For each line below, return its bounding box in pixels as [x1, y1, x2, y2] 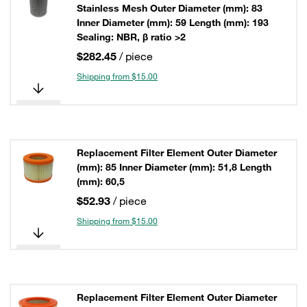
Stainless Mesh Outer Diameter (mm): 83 [77, 2, 262, 14]
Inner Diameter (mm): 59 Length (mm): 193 [77, 16, 269, 29]
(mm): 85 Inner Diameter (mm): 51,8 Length [77, 161, 271, 173]
